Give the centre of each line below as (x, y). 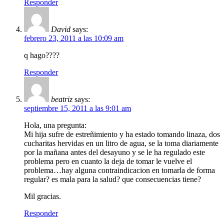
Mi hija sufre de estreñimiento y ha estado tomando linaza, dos (122, 134)
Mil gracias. (42, 196)
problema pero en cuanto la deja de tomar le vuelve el (108, 161)
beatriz (62, 99)
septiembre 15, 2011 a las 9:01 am (77, 108)
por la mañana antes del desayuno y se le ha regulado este (114, 152)
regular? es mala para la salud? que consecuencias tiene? (112, 179)
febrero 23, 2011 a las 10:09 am (74, 38)
